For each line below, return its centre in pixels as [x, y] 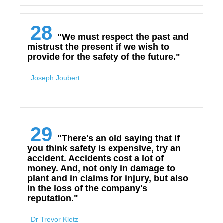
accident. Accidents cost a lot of [96, 158]
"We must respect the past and [123, 37]
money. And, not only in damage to [101, 168]
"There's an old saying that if [118, 138]
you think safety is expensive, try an [104, 148]
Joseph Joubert [55, 78]
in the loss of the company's [87, 188]
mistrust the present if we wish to [98, 47]
